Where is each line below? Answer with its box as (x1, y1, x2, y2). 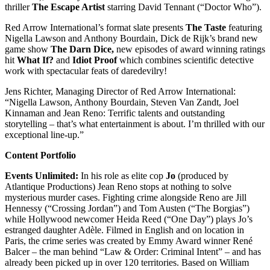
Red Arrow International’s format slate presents (5, 22, 183, 33)
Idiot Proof (72, 55, 117, 66)
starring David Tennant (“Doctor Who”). (107, 2, 262, 13)
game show (5, 44, 51, 55)
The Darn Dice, (51, 44, 116, 55)
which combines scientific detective (117, 55, 254, 66)
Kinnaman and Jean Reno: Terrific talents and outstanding (5, 108, 225, 119)
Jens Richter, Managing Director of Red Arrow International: (5, 86, 236, 97)
